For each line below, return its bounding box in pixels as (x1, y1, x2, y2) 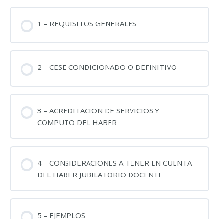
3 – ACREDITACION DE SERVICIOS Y (37, 105, 159, 115)
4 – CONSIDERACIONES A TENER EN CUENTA (37, 157, 192, 168)
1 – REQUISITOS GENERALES (37, 19, 136, 28)
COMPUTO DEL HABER (37, 117, 117, 127)
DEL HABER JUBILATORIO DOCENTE (37, 169, 163, 179)
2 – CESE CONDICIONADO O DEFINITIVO (37, 62, 177, 72)
